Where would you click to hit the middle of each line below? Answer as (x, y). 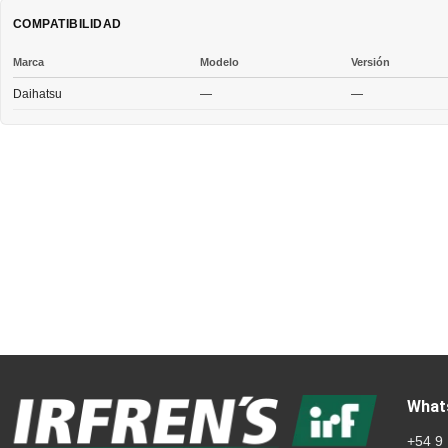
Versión (371, 61)
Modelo (220, 61)
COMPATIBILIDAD (67, 23)
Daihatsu (37, 93)
